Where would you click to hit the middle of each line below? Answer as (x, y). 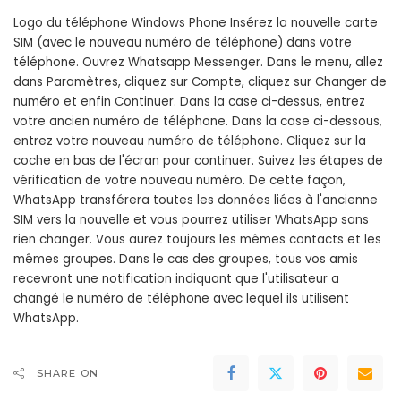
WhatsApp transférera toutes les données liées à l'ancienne (196, 200)
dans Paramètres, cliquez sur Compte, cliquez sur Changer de (200, 82)
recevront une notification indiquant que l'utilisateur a (176, 279)
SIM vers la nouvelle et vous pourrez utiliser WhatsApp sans (191, 220)
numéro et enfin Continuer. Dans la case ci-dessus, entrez (189, 102)
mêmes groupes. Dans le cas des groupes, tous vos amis (186, 260)
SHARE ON (68, 374)
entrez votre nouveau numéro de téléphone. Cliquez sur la (190, 141)
